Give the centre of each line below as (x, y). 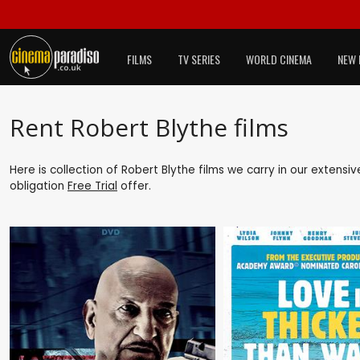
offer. (134, 186)
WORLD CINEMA (279, 59)
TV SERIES (199, 59)
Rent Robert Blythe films (149, 127)
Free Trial (92, 186)
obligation (39, 186)
